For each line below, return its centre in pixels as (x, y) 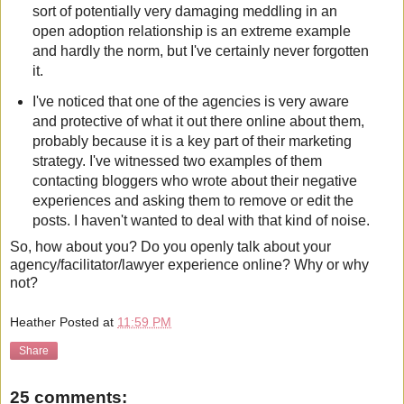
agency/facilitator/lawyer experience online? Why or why (189, 264)
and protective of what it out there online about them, (198, 122)
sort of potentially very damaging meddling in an (184, 12)
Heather (33, 321)
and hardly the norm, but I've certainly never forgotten (200, 51)
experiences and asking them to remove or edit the (193, 201)
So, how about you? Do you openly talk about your (170, 246)
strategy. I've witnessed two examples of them (177, 161)
